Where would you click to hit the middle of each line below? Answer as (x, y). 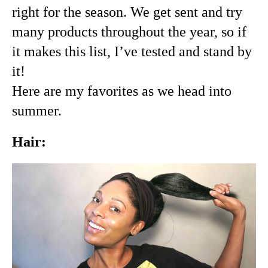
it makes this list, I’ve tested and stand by (132, 52)
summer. (37, 111)
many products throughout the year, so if (129, 32)
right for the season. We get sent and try (127, 12)
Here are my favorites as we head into (122, 91)
